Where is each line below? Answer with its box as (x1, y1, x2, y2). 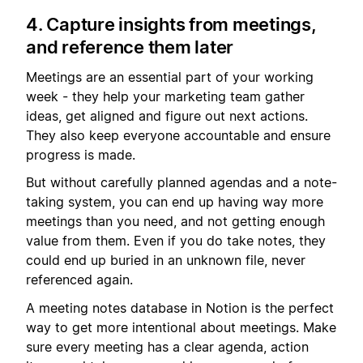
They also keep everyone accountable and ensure (26, 126, 331, 143)
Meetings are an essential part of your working (26, 68, 314, 85)
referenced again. (26, 271, 133, 288)
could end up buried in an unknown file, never (26, 252, 305, 269)
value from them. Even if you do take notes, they (26, 233, 326, 250)
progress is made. (26, 146, 135, 163)
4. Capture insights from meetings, (26, 14, 317, 36)
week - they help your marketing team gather (26, 88, 305, 105)
